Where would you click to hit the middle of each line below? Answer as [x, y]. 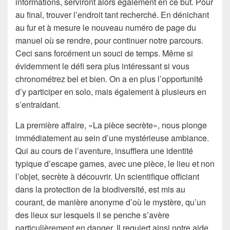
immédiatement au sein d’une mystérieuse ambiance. [112, 138]
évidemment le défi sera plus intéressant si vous [102, 66]
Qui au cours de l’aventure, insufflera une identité [104, 150]
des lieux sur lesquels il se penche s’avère [92, 215]
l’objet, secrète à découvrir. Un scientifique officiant [107, 176]
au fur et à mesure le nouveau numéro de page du [106, 27]
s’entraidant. [38, 104]
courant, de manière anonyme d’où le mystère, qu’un [111, 202]
